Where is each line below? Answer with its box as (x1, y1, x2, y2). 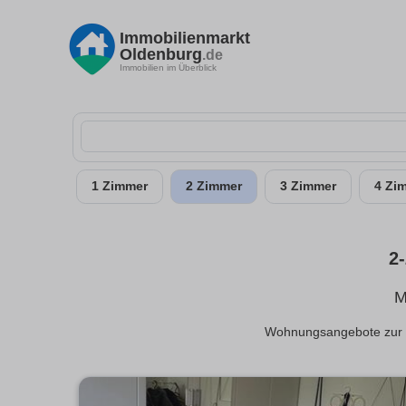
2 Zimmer (186, 179, 242, 193)
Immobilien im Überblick (120, 62, 217, 72)
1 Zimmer (92, 179, 148, 193)
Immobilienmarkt (120, 28, 250, 47)
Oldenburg (120, 44, 202, 63)
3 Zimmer (280, 179, 336, 193)
